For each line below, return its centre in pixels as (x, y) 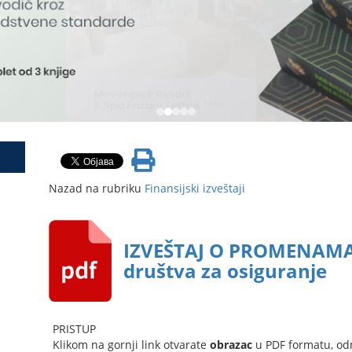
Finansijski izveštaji (194, 189)
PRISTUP (74, 329)
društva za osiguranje (225, 271)
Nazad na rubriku (96, 189)
